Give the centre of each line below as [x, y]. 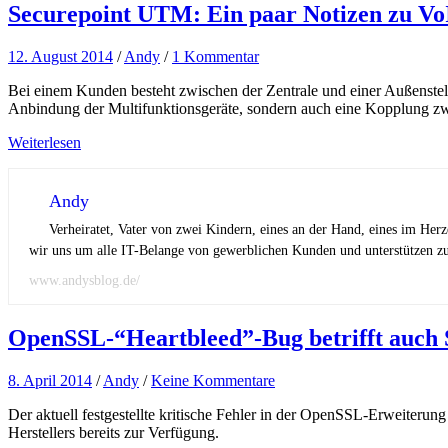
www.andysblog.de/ [84, 281]
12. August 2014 [60, 57]
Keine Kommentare [213, 380]
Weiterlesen [44, 143]
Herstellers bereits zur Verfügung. [113, 432]
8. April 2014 [50, 380]
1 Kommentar [215, 57]
